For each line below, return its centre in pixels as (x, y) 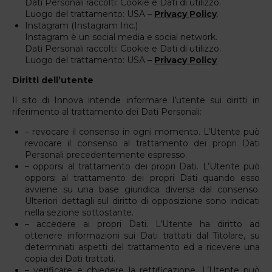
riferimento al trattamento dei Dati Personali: (107, 111)
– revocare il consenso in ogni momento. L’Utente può (142, 131)
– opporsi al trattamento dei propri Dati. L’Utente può (142, 166)
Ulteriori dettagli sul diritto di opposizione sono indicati (142, 201)
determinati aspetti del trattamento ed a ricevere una (142, 247)
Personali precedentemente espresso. (106, 155)
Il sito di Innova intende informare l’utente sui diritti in (136, 100)
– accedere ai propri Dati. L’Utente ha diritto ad (142, 224)
